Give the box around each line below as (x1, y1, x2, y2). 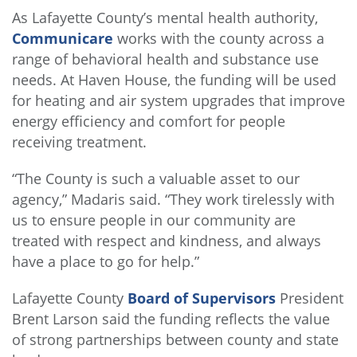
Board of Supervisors (127, 288, 276, 308)
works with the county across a (113, 29, 324, 49)
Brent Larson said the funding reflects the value (12, 309, 330, 329)
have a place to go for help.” (12, 252, 199, 272)
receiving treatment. (12, 132, 147, 152)
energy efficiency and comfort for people (12, 112, 285, 131)
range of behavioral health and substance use (12, 49, 319, 69)
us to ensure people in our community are (12, 210, 296, 230)
